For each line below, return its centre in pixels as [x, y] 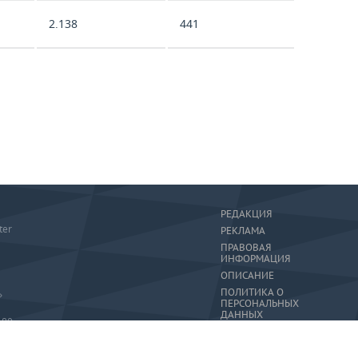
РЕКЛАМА [243, 231]
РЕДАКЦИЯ [246, 214]
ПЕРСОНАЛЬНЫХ [260, 303]
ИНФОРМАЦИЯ [255, 259]
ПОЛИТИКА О [252, 292]
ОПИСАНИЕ [247, 275]
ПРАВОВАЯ [246, 247]
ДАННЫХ [242, 314]
